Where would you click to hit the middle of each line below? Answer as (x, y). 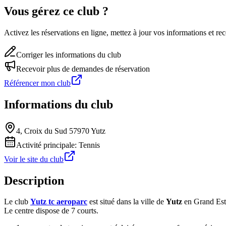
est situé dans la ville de (127, 202)
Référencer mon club (37, 83)
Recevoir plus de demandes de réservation (83, 69)
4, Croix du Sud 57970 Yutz (61, 131)
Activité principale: (47, 145)
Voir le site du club (34, 159)
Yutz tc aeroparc (59, 202)
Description (34, 180)
